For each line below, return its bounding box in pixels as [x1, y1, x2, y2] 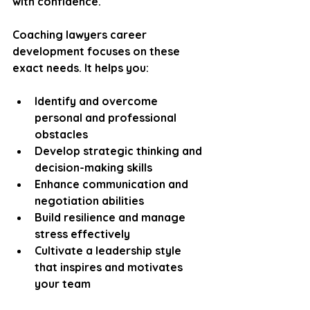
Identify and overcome [35, 94, 161, 108]
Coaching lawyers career [12, 28, 149, 42]
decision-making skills [35, 161, 152, 174]
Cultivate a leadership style [35, 244, 184, 257]
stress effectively [35, 227, 130, 241]
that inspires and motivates [35, 260, 185, 274]
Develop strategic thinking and [35, 144, 205, 158]
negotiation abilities [35, 194, 144, 208]
